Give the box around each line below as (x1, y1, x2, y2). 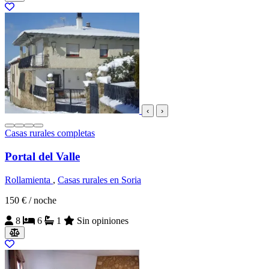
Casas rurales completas (5, 128, 95, 139)
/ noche (29, 195, 56, 205)
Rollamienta (5, 174, 53, 185)
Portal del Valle (5, 150, 80, 163)
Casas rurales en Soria (58, 174, 141, 185)
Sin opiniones (77, 215, 128, 226)
